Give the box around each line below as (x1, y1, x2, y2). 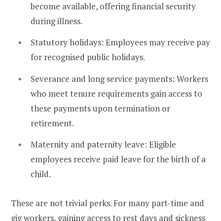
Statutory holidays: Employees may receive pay (31, 37, 210, 48)
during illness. (31, 15, 82, 27)
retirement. (31, 117, 74, 129)
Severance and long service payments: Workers (31, 73, 208, 84)
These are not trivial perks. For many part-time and (11, 197, 204, 209)
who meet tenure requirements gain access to (31, 87, 202, 99)
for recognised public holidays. (31, 51, 145, 63)
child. (31, 168, 51, 180)
